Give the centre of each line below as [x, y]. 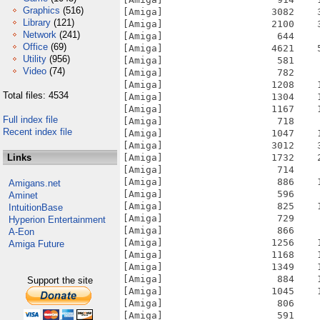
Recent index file [37, 132]
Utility [35, 59]
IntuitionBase [36, 207]
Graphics [41, 10]
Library [37, 22]
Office [35, 47]
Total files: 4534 [36, 95]
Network [40, 35]
